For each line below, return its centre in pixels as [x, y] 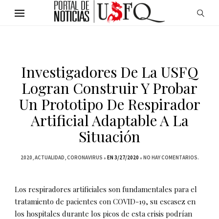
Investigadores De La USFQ [109, 72]
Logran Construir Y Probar [109, 88]
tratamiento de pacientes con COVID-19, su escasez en [105, 201]
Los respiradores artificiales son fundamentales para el [106, 189]
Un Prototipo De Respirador [109, 104]
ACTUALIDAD [49, 157]
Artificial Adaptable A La [109, 120]
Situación [109, 136]
